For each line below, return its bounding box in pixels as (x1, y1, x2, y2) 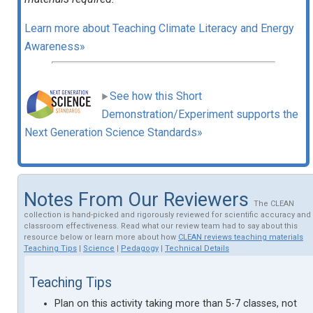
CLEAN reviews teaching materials (178, 232, 303, 242)
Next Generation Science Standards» (24, 126, 203, 139)
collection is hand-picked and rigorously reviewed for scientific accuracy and (24, 210, 311, 219)
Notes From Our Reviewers (24, 188, 254, 211)
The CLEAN (254, 198, 294, 208)
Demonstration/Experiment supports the (101, 108, 298, 121)
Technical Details (165, 243, 229, 253)
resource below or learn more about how (24, 232, 178, 242)
